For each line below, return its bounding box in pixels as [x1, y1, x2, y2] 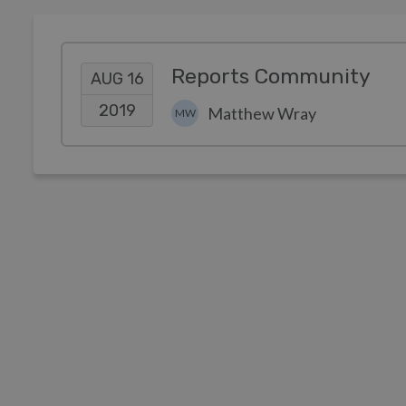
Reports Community [171, 64, 371, 89]
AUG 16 [90, 68, 144, 89]
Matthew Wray [208, 103, 316, 123]
